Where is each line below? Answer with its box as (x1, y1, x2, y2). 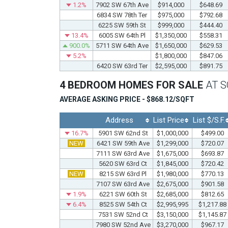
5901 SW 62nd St (98, 129, 148, 137)
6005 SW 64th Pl (98, 31, 146, 39)
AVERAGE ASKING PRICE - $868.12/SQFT (60, 95, 194, 103)
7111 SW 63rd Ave (96, 149, 150, 157)
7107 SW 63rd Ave (96, 180, 150, 188)
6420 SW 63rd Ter (96, 62, 148, 70)
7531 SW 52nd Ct (98, 210, 148, 218)
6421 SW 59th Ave (96, 139, 150, 147)
